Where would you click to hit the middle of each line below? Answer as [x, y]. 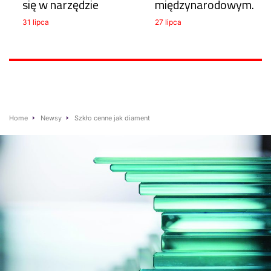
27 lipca [168, 22]
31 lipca [36, 22]
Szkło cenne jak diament [112, 118]
